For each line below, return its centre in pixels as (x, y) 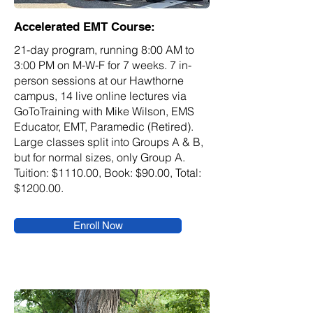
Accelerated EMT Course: (85, 27)
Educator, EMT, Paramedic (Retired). (104, 126)
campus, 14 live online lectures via (100, 96)
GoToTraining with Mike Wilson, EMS (104, 111)
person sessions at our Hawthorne (99, 80)
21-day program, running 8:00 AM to (104, 50)
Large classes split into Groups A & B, (109, 142)
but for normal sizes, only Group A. (100, 157)
